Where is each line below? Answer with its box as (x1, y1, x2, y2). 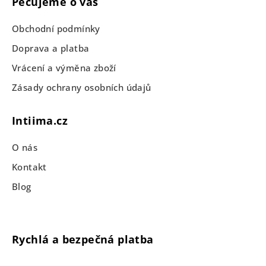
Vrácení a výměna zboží (12, 62, 116, 74)
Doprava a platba (12, 42, 90, 54)
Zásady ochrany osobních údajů (12, 81, 151, 93)
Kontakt (12, 161, 47, 173)
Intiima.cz (12, 113, 68, 128)
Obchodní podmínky (12, 23, 100, 34)
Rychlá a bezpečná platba (12, 232, 154, 246)
